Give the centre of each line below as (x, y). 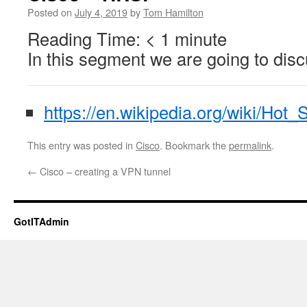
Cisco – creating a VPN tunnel (104, 171)
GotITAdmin (41, 221)
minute (201, 38)
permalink (250, 145)
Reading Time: (86, 38)
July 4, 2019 (101, 12)
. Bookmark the (194, 145)
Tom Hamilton (173, 12)
